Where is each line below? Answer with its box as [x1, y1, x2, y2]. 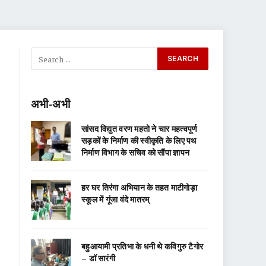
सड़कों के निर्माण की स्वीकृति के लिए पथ [81, 135, 197, 145]
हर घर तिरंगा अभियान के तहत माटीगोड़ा [81, 182, 197, 192]
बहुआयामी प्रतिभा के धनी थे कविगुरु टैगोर [81, 240, 204, 251]
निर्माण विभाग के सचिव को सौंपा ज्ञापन [81, 147, 190, 157]
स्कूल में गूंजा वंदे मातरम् [81, 194, 150, 204]
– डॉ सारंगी [81, 252, 115, 263]
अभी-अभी [31, 96, 70, 110]
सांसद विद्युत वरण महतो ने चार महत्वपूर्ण [81, 123, 198, 134]
